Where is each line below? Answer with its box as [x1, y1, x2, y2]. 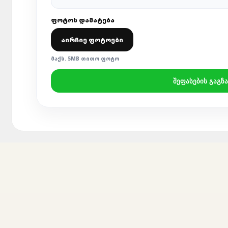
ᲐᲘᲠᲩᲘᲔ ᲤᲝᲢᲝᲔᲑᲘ [61, 35, 123, 44]
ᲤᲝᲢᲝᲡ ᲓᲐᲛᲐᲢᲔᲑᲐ [51, 16, 115, 24]
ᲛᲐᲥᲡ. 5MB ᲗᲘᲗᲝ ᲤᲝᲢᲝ [51, 55, 119, 62]
